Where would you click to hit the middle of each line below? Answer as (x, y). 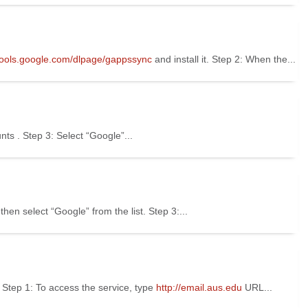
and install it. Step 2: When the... (225, 59)
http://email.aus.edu (200, 288)
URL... (258, 288)
